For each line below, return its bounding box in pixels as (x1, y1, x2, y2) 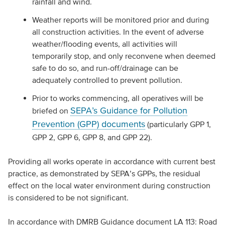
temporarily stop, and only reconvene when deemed (32, 51, 215, 60)
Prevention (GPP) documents (32, 119, 145, 129)
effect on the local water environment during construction (8, 181, 210, 190)
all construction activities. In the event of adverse (32, 27, 204, 36)
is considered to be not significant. (8, 193, 129, 202)
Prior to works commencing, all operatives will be (32, 93, 203, 102)
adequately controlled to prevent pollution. (32, 75, 182, 84)
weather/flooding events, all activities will (32, 39, 177, 48)
